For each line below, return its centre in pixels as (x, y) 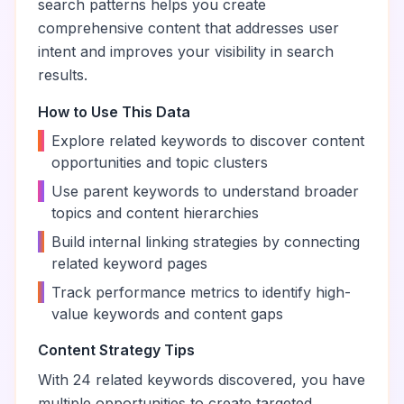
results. (63, 75)
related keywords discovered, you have (228, 380)
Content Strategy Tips (116, 350)
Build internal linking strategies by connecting (206, 242)
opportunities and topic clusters (160, 162)
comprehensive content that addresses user (188, 28)
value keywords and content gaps (167, 314)
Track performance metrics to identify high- (201, 292)
